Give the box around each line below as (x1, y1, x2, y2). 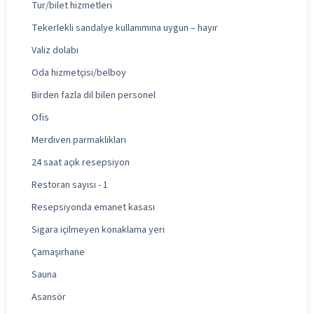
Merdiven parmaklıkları (32, 132, 126, 147)
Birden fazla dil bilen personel (32, 88, 156, 102)
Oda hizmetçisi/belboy (32, 65, 126, 80)
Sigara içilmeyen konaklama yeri (32, 222, 165, 237)
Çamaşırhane (32, 245, 85, 259)
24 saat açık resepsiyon (32, 155, 130, 170)
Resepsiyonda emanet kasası (32, 200, 155, 214)
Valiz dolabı (32, 43, 78, 57)
